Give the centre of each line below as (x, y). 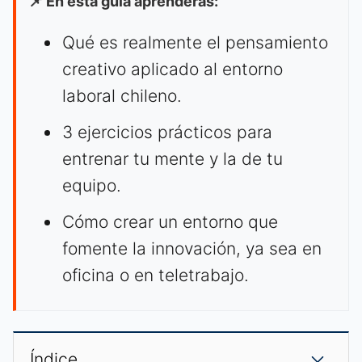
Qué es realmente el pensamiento (195, 43)
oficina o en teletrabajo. (156, 276)
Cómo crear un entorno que (170, 222)
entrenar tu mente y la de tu (173, 159)
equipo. (92, 186)
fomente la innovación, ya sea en (192, 249)
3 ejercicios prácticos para (167, 133)
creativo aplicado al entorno (173, 69)
